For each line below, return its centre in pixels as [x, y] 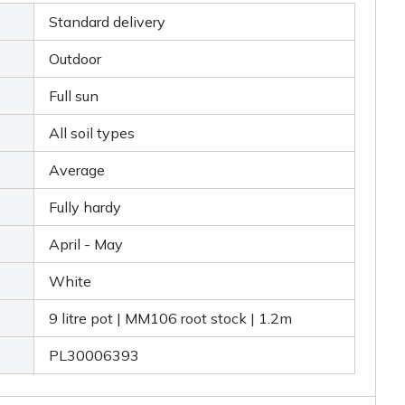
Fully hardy [85, 207]
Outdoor [75, 59]
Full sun [73, 96]
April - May [85, 245]
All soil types [91, 133]
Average [76, 170]
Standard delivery [107, 22]
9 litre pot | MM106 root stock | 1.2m [170, 319]
